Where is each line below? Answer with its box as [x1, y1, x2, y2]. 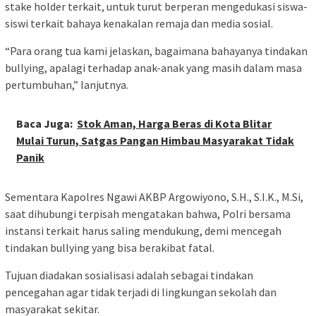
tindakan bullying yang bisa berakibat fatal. [5, 240, 214, 255]
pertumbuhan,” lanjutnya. [5, 77, 128, 92]
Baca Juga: [16, 116, 73, 130]
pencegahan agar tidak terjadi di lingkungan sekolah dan [5, 284, 276, 299]
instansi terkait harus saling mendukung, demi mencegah [5, 223, 281, 238]
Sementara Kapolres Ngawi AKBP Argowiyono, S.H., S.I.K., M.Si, [5, 189, 303, 204]
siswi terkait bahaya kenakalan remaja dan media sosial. [5, 16, 273, 30]
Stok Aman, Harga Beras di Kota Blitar [77, 116, 272, 130]
